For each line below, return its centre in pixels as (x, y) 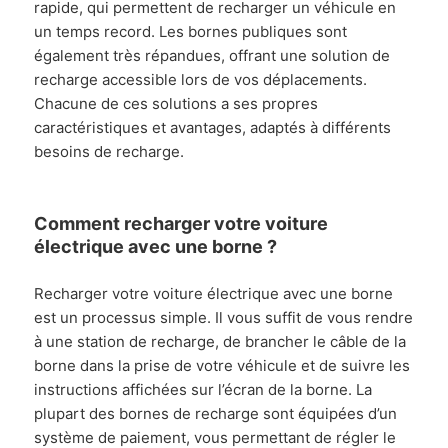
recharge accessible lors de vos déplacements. (201, 79)
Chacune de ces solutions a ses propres (176, 103)
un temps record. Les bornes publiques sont (191, 31)
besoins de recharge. (109, 151)
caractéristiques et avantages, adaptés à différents (213, 127)
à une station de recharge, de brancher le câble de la (220, 341)
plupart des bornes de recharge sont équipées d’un (216, 413)
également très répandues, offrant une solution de (212, 55)
